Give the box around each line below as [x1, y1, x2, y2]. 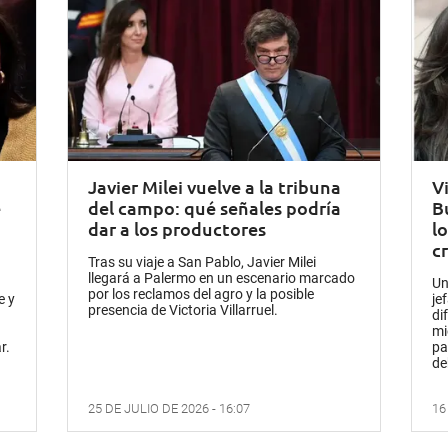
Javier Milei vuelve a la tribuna [88, 175, 342, 199]
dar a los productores [88, 217, 267, 241]
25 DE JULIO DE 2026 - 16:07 [88, 401, 251, 417]
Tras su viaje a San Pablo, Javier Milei [88, 254, 317, 271]
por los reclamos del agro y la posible [88, 286, 315, 303]
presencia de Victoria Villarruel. [88, 302, 279, 319]
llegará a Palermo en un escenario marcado [88, 270, 356, 287]
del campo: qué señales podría [88, 196, 342, 220]
